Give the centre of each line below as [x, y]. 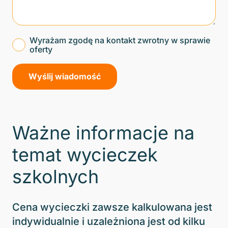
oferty [41, 49]
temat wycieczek [85, 154]
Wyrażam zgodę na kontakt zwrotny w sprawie [120, 40]
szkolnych [55, 176]
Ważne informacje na [103, 133]
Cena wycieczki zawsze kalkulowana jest [112, 207]
